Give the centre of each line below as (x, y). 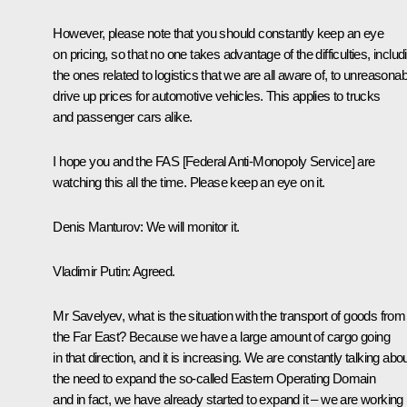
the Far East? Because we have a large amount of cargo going (221, 336)
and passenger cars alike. (123, 116)
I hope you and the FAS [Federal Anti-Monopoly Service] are (214, 161)
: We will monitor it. (190, 226)
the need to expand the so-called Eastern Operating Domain (214, 378)
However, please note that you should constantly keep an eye (218, 33)
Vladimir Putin (90, 271)
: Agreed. (151, 271)
